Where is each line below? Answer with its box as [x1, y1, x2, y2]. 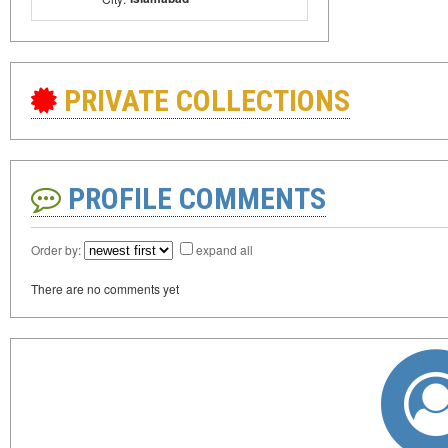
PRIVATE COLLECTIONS [64, 83, 350, 118]
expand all [196, 241, 253, 258]
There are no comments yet [31, 280, 179, 297]
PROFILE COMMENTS [61, 181, 326, 216]
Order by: [31, 241, 84, 258]
